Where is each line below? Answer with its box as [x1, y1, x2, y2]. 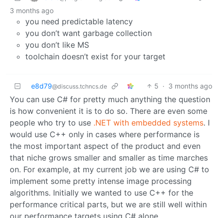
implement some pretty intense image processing [10, 176, 192, 186]
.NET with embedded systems [93, 117, 203, 127]
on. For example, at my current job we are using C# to [10, 164, 209, 174]
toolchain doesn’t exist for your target [25, 51, 165, 61]
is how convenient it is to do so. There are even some [10, 106, 207, 116]
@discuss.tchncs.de [52, 82, 107, 90]
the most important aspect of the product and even [10, 141, 200, 151]
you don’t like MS [25, 39, 89, 50]
